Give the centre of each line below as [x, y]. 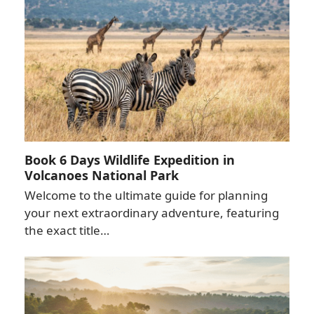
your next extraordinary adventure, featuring [151, 213]
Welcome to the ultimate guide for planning [146, 196]
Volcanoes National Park [101, 176]
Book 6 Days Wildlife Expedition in [129, 160]
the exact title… [67, 231]
